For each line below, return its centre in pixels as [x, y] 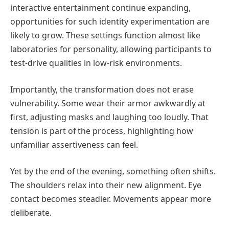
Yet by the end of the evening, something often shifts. [113, 171]
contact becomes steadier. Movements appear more [111, 199]
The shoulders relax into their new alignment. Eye [106, 185]
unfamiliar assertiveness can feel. [74, 145]
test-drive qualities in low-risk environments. [96, 63]
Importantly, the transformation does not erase [102, 89]
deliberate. [31, 212]
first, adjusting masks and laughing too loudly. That [109, 117]
